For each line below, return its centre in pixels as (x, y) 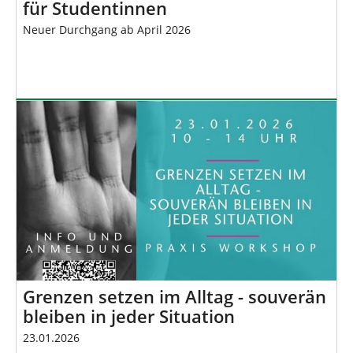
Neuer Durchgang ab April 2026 (107, 29)
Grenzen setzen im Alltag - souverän (175, 296)
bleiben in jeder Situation (129, 316)
